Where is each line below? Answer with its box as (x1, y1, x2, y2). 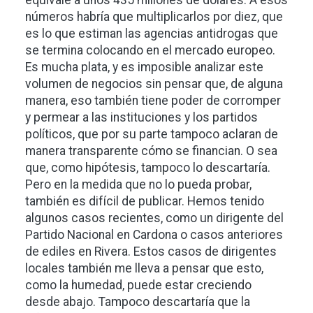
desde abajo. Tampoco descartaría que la (25, 294, 250, 309)
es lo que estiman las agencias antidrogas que (25, 26, 278, 41)
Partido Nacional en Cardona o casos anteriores (25, 227, 283, 242)
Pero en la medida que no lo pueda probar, (25, 177, 252, 191)
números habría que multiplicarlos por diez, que (25, 9, 283, 24)
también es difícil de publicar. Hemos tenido (25, 194, 264, 208)
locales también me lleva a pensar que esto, (25, 261, 263, 275)
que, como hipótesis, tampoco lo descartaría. (25, 160, 270, 175)
